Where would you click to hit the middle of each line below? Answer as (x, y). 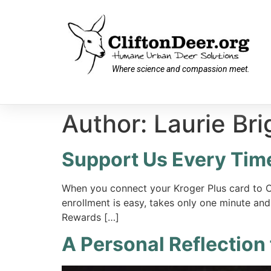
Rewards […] (90, 217)
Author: (108, 124)
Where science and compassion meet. (181, 69)
